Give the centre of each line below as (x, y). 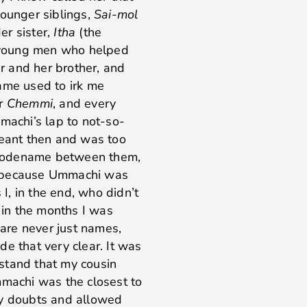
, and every (84, 103)
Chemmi (29, 103)
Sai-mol (116, 14)
